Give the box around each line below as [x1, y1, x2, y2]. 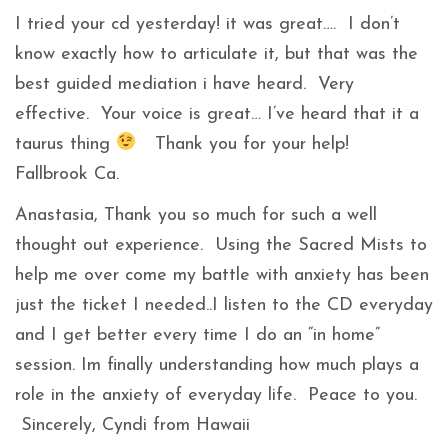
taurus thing [15, 134, 116, 154]
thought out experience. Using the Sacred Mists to [15, 236, 427, 255]
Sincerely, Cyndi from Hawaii [15, 416, 250, 435]
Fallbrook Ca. [15, 164, 119, 184]
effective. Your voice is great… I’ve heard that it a [15, 104, 419, 124]
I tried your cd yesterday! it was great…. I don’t [15, 14, 400, 34]
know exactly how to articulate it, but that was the [15, 44, 418, 64]
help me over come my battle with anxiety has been [15, 266, 429, 285]
